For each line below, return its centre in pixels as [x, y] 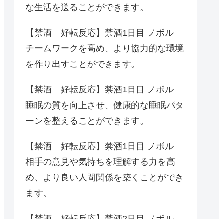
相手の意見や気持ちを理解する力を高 [100, 162]
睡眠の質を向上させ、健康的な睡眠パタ [105, 105]
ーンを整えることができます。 [87, 120]
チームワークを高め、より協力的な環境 [105, 48]
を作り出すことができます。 [83, 64]
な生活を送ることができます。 [87, 7]
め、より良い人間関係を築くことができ [105, 177]
